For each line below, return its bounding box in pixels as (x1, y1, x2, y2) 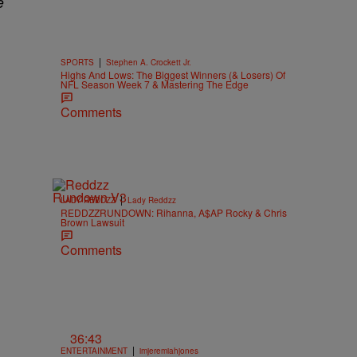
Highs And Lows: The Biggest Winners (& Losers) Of (61, 68, 285, 81)
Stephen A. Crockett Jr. (106, 57, 191, 68)
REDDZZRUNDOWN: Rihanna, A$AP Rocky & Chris (61, 206, 287, 219)
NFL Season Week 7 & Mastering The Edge (61, 77, 249, 91)
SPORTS (61, 57, 94, 68)
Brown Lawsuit (61, 215, 124, 229)
